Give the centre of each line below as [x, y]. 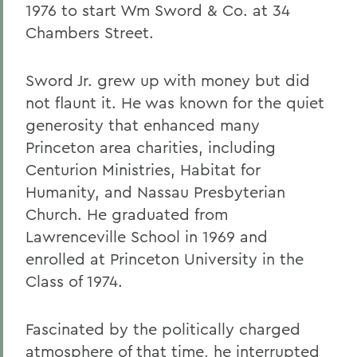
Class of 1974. [74, 281]
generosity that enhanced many [143, 125]
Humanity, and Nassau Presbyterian [155, 192]
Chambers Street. [90, 32]
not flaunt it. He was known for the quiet [175, 102]
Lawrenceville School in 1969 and [147, 236]
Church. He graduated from [127, 214]
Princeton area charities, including [151, 147]
